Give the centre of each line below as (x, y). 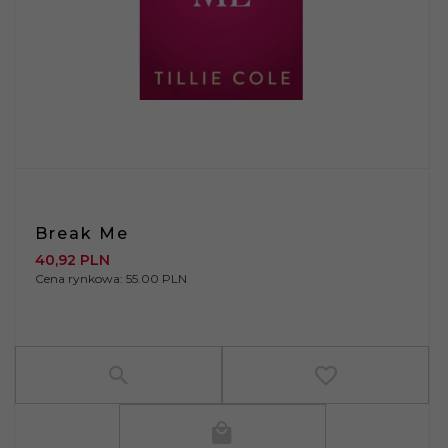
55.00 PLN (156, 278)
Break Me (82, 233)
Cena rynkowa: (80, 278)
